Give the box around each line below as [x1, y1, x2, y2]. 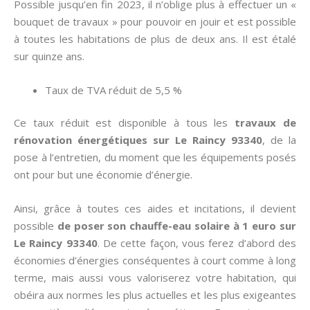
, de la [262, 133, 296, 147]
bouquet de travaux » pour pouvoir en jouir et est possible [14, 14, 296, 28]
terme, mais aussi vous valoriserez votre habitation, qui [14, 271, 296, 284]
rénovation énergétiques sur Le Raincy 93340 [14, 133, 262, 147]
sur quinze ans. [14, 48, 84, 63]
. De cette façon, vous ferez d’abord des [97, 236, 297, 250]
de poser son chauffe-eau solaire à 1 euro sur [57, 219, 297, 232]
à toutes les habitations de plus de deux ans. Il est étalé [14, 31, 296, 46]
